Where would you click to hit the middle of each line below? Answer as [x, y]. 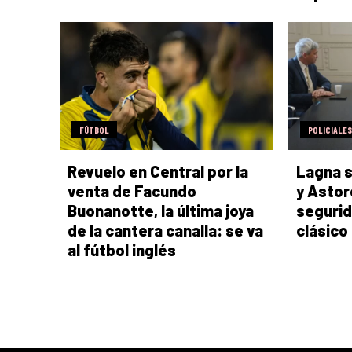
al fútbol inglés [122, 249]
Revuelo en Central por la [158, 171]
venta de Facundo [132, 191]
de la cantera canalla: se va [165, 230]
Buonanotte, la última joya [161, 210]
